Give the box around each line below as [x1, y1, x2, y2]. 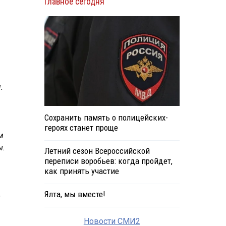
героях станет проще [44, 123, 118, 133]
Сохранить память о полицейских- [44, 112, 168, 123]
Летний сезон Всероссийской [44, 146, 150, 156]
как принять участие [44, 166, 119, 177]
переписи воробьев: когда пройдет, [44, 156, 173, 166]
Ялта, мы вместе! [44, 189, 105, 200]
